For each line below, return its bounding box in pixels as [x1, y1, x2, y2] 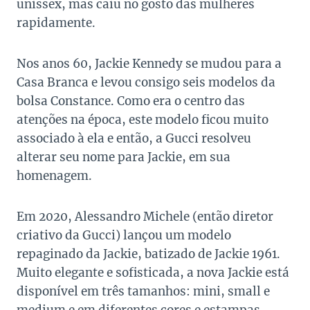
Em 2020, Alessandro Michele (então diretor [17, 209, 273, 225]
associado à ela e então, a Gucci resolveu [17, 131, 251, 147]
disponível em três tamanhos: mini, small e [17, 284, 270, 300]
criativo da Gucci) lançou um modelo [17, 228, 231, 244]
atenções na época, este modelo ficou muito [17, 112, 268, 128]
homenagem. [17, 168, 92, 184]
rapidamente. [17, 15, 95, 31]
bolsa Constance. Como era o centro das [17, 93, 245, 109]
